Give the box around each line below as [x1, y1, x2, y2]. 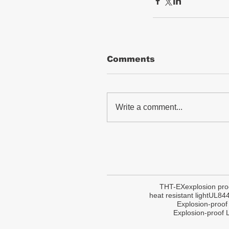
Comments [107, 55, 155, 64]
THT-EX [159, 182, 185, 191]
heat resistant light [149, 191, 209, 200]
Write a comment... [116, 103, 182, 112]
